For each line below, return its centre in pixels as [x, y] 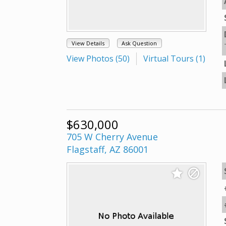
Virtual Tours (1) [174, 59]
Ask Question [139, 43]
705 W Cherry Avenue [112, 137]
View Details [88, 43]
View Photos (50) [98, 59]
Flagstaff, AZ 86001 [107, 149]
